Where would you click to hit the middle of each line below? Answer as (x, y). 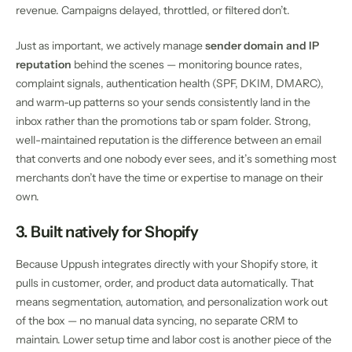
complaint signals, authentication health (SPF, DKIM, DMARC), (170, 83)
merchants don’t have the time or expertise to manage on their (169, 177)
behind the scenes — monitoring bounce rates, (187, 64)
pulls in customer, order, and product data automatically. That (165, 282)
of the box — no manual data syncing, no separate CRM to (157, 320)
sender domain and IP (262, 45)
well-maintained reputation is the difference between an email (169, 139)
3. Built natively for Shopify (107, 231)
